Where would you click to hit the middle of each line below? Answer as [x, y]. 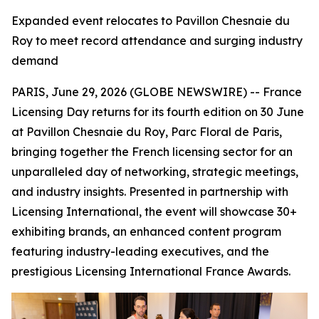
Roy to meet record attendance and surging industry [157, 41]
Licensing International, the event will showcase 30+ [154, 211]
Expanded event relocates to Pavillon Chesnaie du [151, 21]
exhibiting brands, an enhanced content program [146, 231]
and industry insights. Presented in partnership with [150, 192]
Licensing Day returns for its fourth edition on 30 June [158, 112]
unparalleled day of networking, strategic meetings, [155, 172]
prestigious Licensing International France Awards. [151, 271]
